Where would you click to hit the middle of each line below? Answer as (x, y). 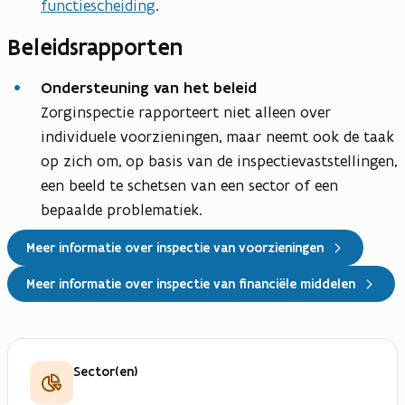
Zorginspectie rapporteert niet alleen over (186, 113)
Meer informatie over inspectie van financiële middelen (191, 283)
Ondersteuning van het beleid (151, 88)
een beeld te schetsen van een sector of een (189, 186)
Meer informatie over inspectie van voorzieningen (175, 247)
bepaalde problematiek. (126, 210)
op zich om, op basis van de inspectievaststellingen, (219, 161)
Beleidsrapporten (95, 47)
